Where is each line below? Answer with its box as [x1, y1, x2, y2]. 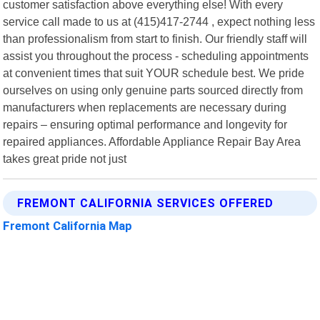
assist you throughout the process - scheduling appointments [3, 49, 309, 62]
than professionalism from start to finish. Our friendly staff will [3, 31, 308, 45]
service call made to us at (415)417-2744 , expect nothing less [3, 14, 316, 28]
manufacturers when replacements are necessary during [3, 100, 287, 114]
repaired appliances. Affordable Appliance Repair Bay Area [3, 134, 301, 148]
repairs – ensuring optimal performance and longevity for [3, 117, 288, 131]
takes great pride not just [3, 151, 127, 165]
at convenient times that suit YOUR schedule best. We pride [3, 66, 305, 79]
